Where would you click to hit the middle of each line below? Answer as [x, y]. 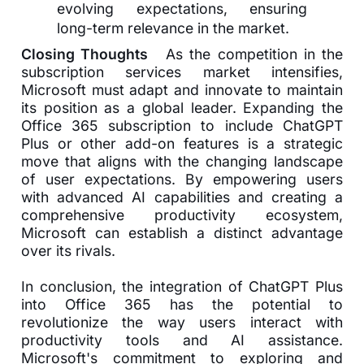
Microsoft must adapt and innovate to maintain [182, 89]
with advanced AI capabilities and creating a [182, 197]
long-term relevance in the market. [173, 28]
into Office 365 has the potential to [182, 304]
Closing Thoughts [93, 54]
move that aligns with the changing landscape [182, 161]
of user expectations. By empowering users [182, 179]
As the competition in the [254, 54]
